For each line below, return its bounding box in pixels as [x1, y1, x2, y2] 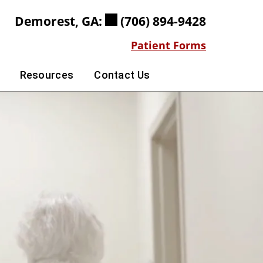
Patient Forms [131, 38, 206, 52]
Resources [19, 69, 74, 81]
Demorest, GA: [15, 13, 105, 29]
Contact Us [94, 69, 150, 81]
